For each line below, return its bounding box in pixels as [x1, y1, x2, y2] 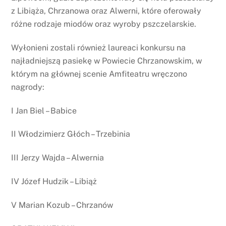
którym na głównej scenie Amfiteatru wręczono [11, 69, 188, 79]
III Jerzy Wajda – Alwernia [11, 153, 104, 163]
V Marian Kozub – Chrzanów [11, 200, 114, 210]
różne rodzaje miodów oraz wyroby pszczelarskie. [11, 19, 197, 29]
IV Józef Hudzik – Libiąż [11, 176, 97, 186]
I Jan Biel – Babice [11, 105, 77, 116]
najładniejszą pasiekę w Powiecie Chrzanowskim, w [11, 55, 202, 66]
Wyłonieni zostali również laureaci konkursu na [11, 42, 186, 52]
